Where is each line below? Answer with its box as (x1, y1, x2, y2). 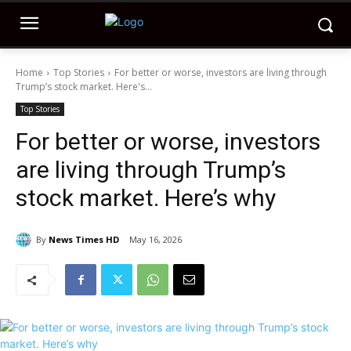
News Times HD (49, 233, 119, 245)
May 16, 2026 (129, 233, 182, 246)
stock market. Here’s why (16, 184, 276, 212)
